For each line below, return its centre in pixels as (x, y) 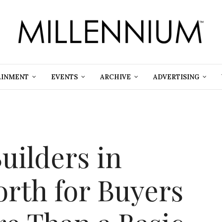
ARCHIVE (115, 77)
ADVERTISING (176, 77)
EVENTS (64, 77)
